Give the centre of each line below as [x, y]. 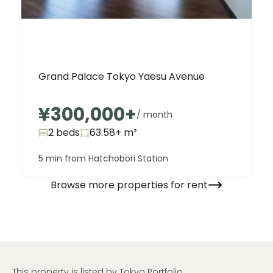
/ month [154, 115]
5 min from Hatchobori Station [103, 159]
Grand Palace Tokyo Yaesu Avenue [122, 77]
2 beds [64, 133]
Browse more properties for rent [129, 185]
